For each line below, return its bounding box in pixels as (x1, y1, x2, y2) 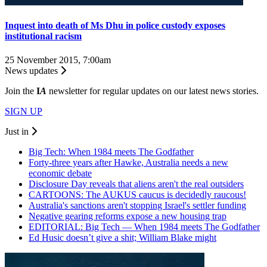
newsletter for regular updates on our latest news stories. (46, 85, 259, 96)
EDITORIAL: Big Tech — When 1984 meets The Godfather (29, 221, 260, 232)
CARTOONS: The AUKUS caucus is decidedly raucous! (29, 189, 246, 200)
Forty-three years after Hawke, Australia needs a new (29, 157, 228, 167)
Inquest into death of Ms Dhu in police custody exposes (5, 20, 225, 31)
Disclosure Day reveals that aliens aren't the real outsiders (29, 178, 244, 189)
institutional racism (5, 31, 82, 42)
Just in (5, 126, 31, 136)
